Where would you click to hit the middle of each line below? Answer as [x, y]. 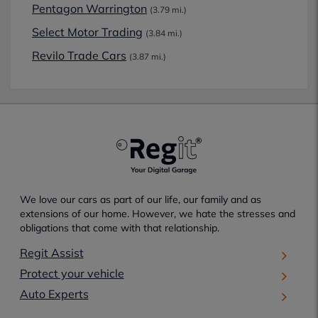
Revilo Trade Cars [79, 55]
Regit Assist [51, 252]
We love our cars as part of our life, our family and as [140, 199]
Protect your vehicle [72, 273]
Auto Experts [54, 294]
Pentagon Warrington [89, 9]
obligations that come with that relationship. [119, 227]
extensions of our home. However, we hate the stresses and [157, 213]
